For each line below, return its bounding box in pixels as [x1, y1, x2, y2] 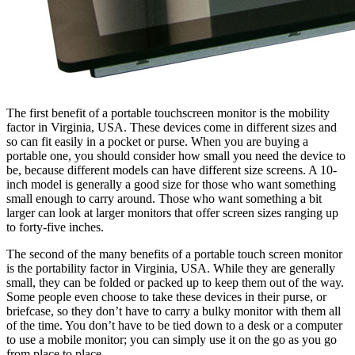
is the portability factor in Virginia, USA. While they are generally [6, 261, 335, 275]
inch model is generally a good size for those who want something [6, 177, 336, 191]
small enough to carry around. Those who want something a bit [6, 191, 322, 205]
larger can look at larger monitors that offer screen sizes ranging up [6, 205, 338, 219]
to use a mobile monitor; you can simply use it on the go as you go [6, 332, 337, 346]
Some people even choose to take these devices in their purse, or [6, 289, 326, 303]
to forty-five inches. [6, 219, 104, 234]
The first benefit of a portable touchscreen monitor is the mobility [6, 105, 330, 120]
